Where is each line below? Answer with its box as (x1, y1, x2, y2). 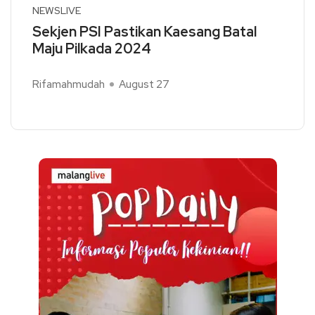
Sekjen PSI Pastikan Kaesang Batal (32, 22, 257, 41)
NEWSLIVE (32, 4, 81, 17)
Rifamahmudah (32, 77, 105, 91)
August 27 (119, 77, 169, 91)
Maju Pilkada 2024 (32, 39, 151, 58)
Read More (32, 95, 88, 110)
